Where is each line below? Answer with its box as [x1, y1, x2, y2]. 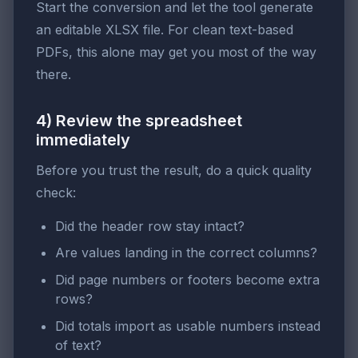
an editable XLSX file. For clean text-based [36, 21, 293, 38]
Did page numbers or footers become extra [55, 272, 320, 288]
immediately [36, 129, 130, 149]
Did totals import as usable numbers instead [55, 317, 320, 334]
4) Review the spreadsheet [36, 110, 242, 130]
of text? [55, 336, 101, 353]
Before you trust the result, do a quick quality [36, 161, 312, 178]
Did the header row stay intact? [55, 217, 245, 234]
